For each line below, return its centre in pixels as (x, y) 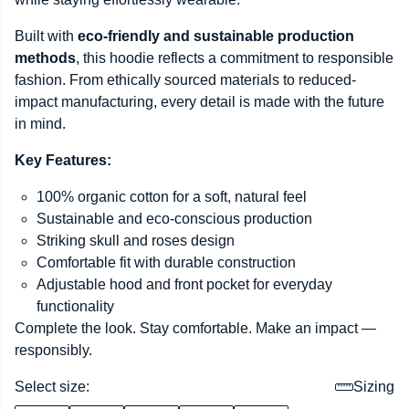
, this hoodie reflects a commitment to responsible (235, 58)
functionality (75, 306)
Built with (46, 36)
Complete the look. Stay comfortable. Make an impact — (195, 328)
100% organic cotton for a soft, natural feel (172, 197)
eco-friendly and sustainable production (216, 36)
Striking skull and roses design (136, 241)
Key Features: (63, 160)
